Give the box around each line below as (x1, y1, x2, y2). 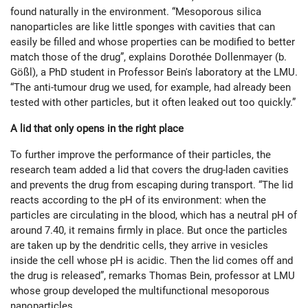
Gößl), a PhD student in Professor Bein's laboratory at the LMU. (10, 66, 298, 79)
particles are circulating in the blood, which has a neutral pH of (10, 209, 297, 222)
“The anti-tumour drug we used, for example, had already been (10, 81, 291, 94)
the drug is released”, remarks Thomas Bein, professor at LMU (10, 269, 295, 283)
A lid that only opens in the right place (10, 122, 184, 135)
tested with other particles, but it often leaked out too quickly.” (10, 96, 296, 109)
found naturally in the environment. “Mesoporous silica (10, 5, 261, 19)
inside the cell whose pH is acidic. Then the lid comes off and (10, 254, 293, 267)
